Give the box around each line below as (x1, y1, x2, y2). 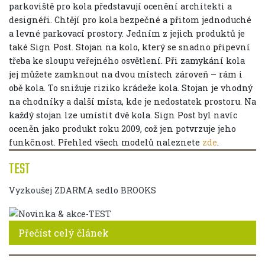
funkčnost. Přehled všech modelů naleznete (9, 136, 202, 148)
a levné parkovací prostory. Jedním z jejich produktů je (9, 27, 245, 39)
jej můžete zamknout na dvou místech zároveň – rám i (9, 68, 243, 80)
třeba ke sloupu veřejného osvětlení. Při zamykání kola (9, 54, 245, 66)
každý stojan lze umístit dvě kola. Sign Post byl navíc (9, 109, 237, 121)
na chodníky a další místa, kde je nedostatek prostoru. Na (9, 95, 256, 107)
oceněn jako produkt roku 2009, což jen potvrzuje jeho (9, 122, 236, 134)
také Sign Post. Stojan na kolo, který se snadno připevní (9, 41, 250, 53)
